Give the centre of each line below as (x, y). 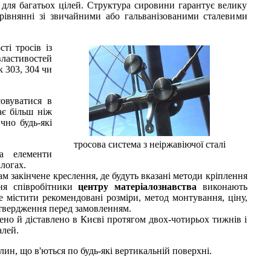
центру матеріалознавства (140, 186)
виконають (225, 186)
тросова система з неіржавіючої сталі (149, 144)
